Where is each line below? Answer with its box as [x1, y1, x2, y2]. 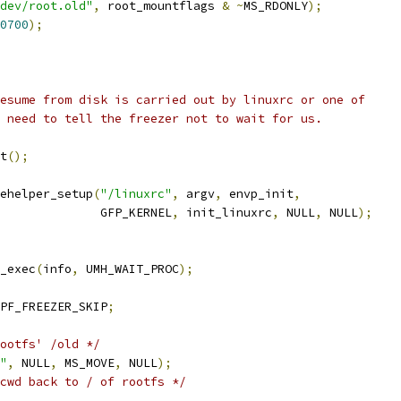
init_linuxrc [179, 205, 272, 220]
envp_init [222, 186, 294, 201]
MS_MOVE [57, 355, 115, 371]
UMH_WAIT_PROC [79, 261, 179, 277]
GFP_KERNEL [93, 205, 172, 220]
